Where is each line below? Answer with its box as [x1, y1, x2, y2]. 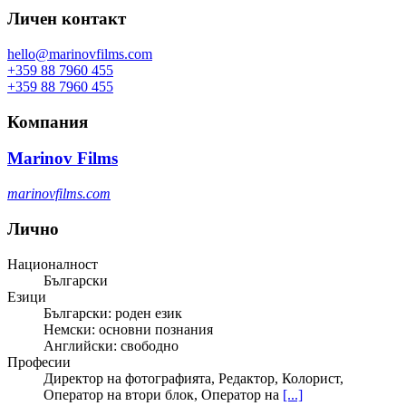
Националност [7, 256, 98, 272]
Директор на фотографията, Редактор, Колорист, [43, 370, 343, 386]
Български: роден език [43, 304, 182, 321]
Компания [7, 111, 88, 131]
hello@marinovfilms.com [7, 45, 152, 62]
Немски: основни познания [43, 321, 213, 337]
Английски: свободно [43, 337, 179, 353]
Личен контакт [7, 9, 126, 29]
